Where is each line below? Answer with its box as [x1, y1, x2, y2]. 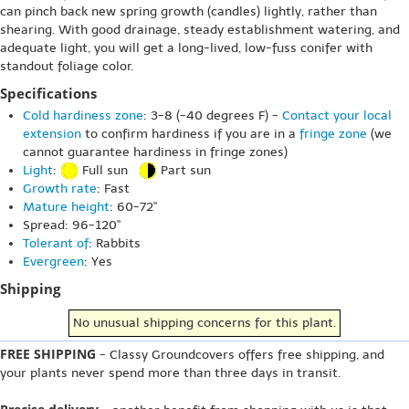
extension [23, 125, 81, 142]
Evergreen [23, 254, 84, 269]
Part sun [157, 162, 211, 178]
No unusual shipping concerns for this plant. [73, 315, 336, 330]
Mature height [23, 199, 110, 215]
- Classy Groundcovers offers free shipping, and [96, 347, 384, 362]
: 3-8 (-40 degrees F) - [143, 107, 282, 123]
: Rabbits [89, 236, 141, 251]
